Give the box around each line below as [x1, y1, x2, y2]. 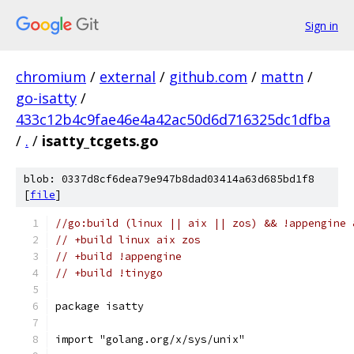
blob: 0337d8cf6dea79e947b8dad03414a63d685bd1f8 [24, 172, 314, 186]
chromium [16, 67, 86, 86]
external [100, 67, 156, 86]
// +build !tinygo [55, 266, 163, 280]
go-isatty [16, 88, 77, 107]
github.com [169, 67, 247, 86]
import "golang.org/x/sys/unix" [55, 333, 245, 346]
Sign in [305, 17, 338, 33]
